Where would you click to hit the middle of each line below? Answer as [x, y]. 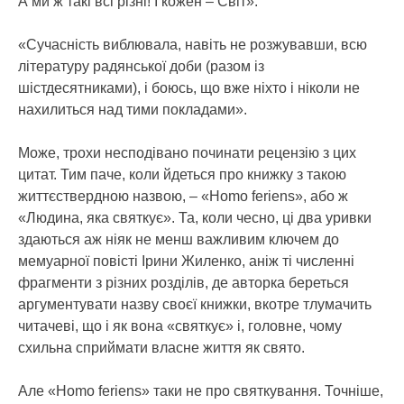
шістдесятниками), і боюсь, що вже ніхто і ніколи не [189, 88]
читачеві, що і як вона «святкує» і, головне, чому [180, 326]
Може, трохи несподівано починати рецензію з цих [187, 153]
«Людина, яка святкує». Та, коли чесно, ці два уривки [195, 218]
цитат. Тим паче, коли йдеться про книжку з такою [182, 174]
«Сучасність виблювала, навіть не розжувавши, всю [193, 45]
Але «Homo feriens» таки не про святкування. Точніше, [201, 391]
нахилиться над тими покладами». [133, 110]
